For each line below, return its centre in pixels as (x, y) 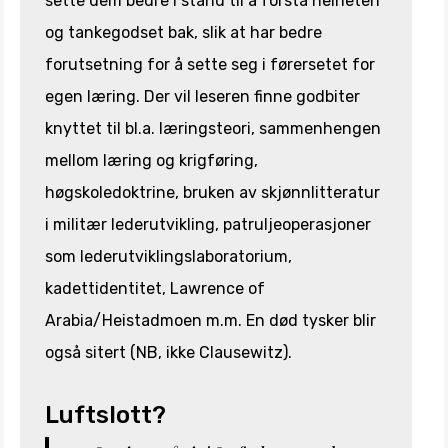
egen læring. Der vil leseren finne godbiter (202, 96)
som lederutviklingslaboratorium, (168, 256)
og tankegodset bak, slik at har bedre (183, 32)
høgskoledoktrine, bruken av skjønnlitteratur (212, 192)
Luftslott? (105, 414)
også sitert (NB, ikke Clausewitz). (168, 352)
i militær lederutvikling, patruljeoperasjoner (208, 224)
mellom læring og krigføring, (151, 160)
